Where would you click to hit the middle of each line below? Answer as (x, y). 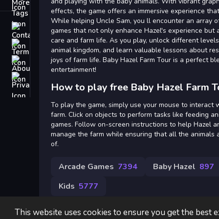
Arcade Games (86, 167)
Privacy (45, 77)
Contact (45, 27)
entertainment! (74, 70)
